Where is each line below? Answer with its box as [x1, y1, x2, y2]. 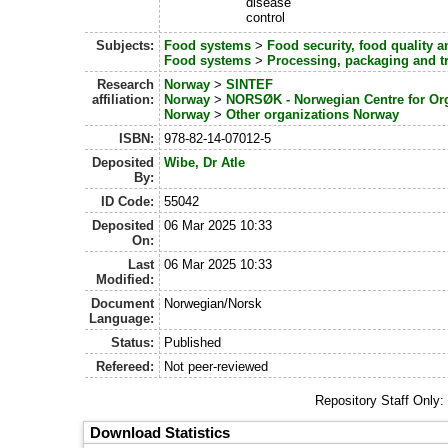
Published [163, 334, 221, 350]
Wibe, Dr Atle [163, 154, 245, 170]
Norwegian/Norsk [163, 295, 262, 311]
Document [91, 295, 155, 311]
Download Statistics [90, 423, 231, 441]
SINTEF [225, 76, 273, 92]
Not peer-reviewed [163, 358, 268, 374]
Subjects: [96, 37, 155, 53]
